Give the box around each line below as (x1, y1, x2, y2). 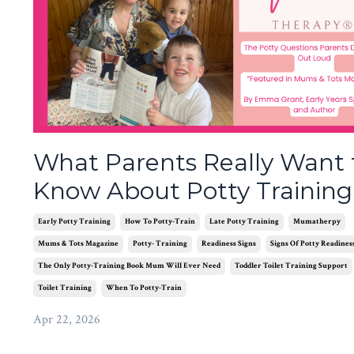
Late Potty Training (209, 217, 279, 228)
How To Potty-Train (125, 217, 195, 228)
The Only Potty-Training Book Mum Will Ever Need (38, 261, 220, 272)
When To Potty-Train (106, 283, 182, 294)
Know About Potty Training (33, 176, 352, 206)
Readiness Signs (201, 239, 256, 250)
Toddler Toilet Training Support (235, 261, 348, 272)
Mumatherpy (293, 217, 341, 228)
